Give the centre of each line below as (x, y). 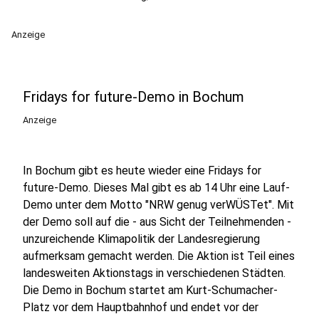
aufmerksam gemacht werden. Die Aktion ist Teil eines (159, 256)
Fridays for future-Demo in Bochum (134, 97)
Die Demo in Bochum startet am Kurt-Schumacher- (150, 290)
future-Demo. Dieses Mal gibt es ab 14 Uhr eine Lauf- (156, 188)
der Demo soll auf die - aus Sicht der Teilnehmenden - (157, 222)
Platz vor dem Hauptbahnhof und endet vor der (141, 307)
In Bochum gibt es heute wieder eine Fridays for (142, 171)
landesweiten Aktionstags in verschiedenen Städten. (154, 273)
